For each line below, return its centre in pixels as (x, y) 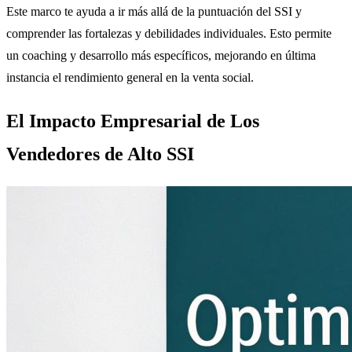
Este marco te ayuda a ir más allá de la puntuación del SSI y (154, 12)
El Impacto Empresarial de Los (133, 121)
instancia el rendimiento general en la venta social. (130, 78)
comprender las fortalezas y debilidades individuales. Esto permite (169, 34)
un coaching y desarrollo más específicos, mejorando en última (161, 56)
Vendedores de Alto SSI (100, 154)
